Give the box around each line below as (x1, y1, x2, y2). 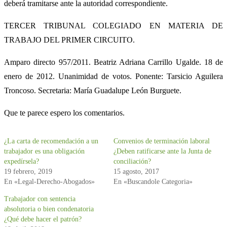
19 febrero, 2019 (4, 168, 52, 175)
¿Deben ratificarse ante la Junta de (113, 147, 211, 155)
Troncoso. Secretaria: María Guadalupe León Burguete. (4, 86, 181, 95)
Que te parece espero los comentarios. (4, 108, 125, 117)
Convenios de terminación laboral (113, 137, 210, 145)
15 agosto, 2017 (113, 168, 159, 175)
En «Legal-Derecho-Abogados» (4, 178, 95, 185)
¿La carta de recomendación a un (4, 137, 98, 145)
